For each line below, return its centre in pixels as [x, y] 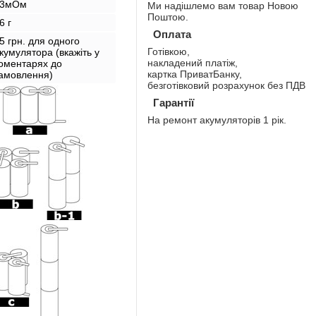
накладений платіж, [193, 62]
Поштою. [168, 17]
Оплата [172, 34]
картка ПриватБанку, [195, 74]
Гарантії [174, 102]
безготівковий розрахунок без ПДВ [226, 85]
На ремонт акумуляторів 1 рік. [217, 120]
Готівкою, [169, 51]
